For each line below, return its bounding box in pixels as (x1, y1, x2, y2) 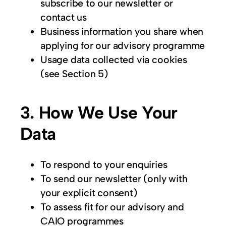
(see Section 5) (40, 68, 108, 80)
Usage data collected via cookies (40, 53, 187, 66)
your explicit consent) (40, 187, 137, 199)
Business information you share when (40, 25, 204, 38)
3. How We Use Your (20, 102, 178, 123)
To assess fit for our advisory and (40, 201, 184, 213)
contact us (40, 11, 87, 24)
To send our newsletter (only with (40, 173, 188, 185)
